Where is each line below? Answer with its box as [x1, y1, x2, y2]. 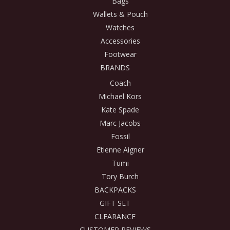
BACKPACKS [94, 184, 136, 195]
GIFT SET [100, 198, 130, 208]
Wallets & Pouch [92, 9, 148, 20]
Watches [106, 23, 135, 33]
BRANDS [100, 63, 130, 73]
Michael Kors [99, 91, 142, 101]
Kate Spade [101, 104, 139, 114]
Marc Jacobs [100, 118, 141, 128]
